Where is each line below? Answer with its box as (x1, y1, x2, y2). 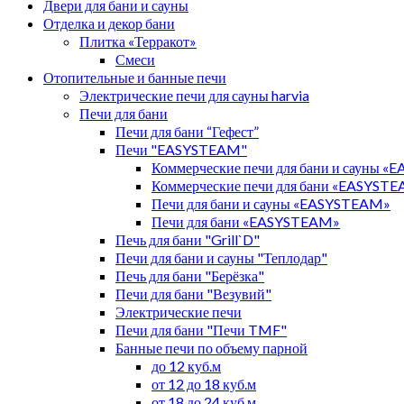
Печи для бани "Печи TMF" (115, 320, 287, 338)
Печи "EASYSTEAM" (115, 140, 247, 158)
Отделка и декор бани (43, 14, 175, 32)
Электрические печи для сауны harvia (79, 86, 309, 104)
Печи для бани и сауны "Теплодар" (115, 248, 327, 266)
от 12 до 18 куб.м (151, 374, 256, 392)
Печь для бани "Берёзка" (115, 266, 264, 284)
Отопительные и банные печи (43, 68, 226, 86)
